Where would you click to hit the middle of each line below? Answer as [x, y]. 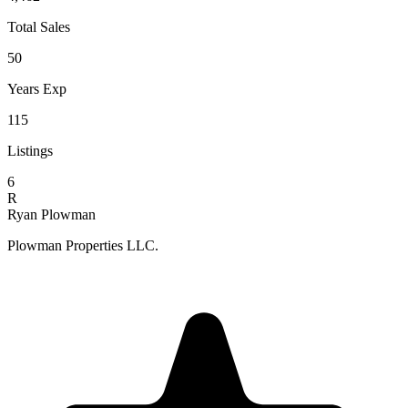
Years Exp [37, 88]
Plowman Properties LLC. [83, 245]
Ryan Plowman [51, 214]
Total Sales [39, 26]
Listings [30, 150]
